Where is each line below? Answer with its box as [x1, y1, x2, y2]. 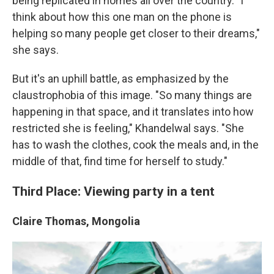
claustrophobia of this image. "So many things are [12, 89, 252, 102]
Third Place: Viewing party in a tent [12, 183, 215, 199]
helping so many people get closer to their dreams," [12, 27, 260, 40]
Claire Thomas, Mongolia [12, 215, 140, 228]
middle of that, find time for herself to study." [12, 155, 228, 168]
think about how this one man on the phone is [12, 10, 232, 23]
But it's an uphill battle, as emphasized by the [12, 72, 229, 85]
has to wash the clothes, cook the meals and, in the [12, 138, 259, 151]
